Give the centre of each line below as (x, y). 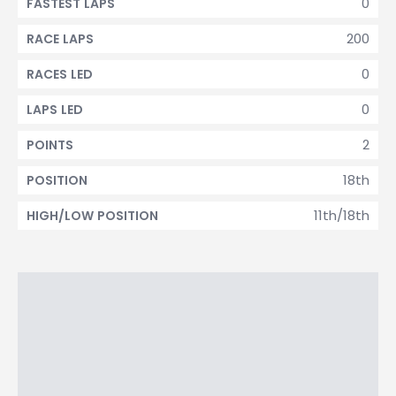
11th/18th (342, 215)
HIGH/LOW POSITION (92, 216)
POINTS (50, 145)
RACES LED (60, 74)
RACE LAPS (60, 39)
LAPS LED (55, 110)
